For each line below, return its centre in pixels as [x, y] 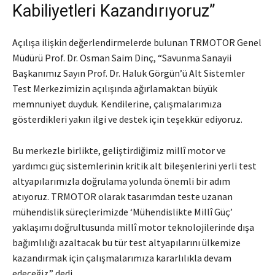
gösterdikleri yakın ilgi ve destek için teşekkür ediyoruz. [127, 119]
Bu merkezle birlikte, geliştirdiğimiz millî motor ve [119, 150]
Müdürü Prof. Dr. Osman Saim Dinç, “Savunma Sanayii [122, 57]
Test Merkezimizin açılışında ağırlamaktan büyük [115, 88]
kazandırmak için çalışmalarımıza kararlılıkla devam [122, 258]
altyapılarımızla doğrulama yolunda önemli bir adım [121, 181]
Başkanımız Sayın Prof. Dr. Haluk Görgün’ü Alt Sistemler [129, 73]
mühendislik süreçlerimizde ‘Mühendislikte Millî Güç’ [122, 211]
